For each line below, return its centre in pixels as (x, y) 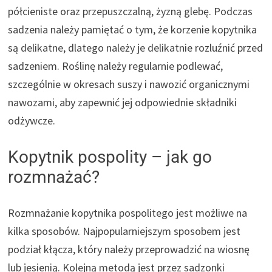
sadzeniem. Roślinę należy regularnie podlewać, (116, 66)
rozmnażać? (54, 177)
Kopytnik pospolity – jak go (110, 157)
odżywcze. (32, 121)
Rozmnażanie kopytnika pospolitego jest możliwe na (128, 213)
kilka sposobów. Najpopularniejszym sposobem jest (124, 231)
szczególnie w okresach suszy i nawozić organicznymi (129, 84)
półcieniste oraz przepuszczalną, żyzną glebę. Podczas (131, 12)
